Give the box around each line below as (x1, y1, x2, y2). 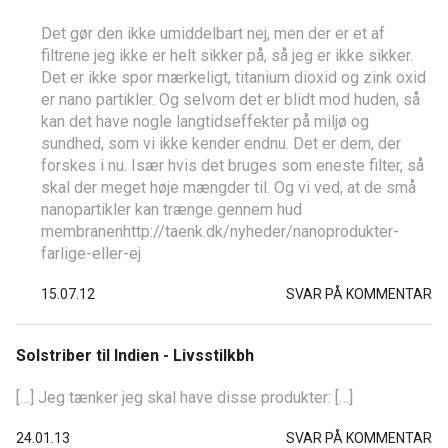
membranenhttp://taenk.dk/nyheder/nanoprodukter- (41, 221, 399, 241)
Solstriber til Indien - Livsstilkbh (16, 345, 254, 365)
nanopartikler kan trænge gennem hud (41, 199, 302, 219)
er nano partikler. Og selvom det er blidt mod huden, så (41, 89, 420, 109)
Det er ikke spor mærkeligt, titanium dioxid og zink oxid (41, 67, 426, 87)
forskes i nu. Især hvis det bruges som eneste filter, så (41, 155, 424, 175)
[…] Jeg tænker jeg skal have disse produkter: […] (16, 387, 353, 407)
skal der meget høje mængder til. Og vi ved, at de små (41, 177, 416, 197)
